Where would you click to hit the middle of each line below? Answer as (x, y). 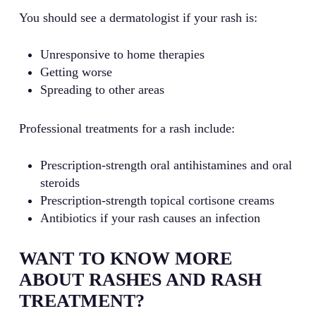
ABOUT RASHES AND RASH (140, 280)
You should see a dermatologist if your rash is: (138, 18)
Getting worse (76, 72)
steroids (60, 183)
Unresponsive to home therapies (122, 55)
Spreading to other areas (102, 90)
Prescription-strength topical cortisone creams (157, 201)
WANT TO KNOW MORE (125, 259)
